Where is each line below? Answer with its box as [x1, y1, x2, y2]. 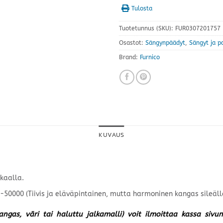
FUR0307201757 [175, 24, 221, 32]
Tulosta [131, 4, 152, 12]
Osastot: [119, 39, 145, 46]
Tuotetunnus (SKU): [119, 24, 175, 32]
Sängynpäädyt [145, 39, 185, 46]
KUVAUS [99, 130, 124, 139]
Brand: [119, 53, 140, 61]
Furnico [140, 53, 160, 61]
